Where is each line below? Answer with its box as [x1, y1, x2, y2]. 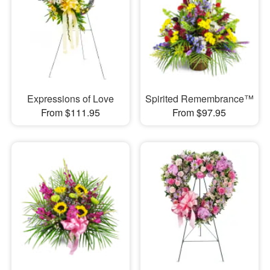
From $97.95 [172, 105, 227, 120]
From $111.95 [40, 105, 100, 120]
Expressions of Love [27, 92, 114, 106]
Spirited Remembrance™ [145, 92, 254, 106]
